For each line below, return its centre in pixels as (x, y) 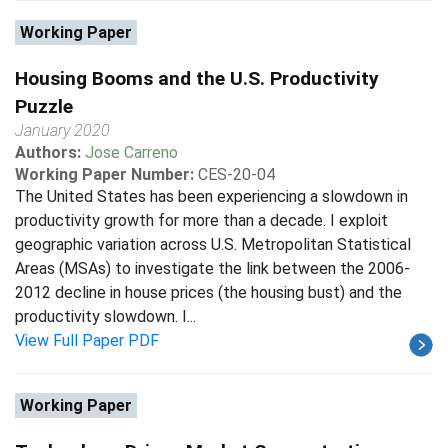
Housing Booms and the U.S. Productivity (197, 78)
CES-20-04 (236, 174)
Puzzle (44, 106)
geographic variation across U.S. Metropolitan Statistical (213, 244)
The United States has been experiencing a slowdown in (211, 196)
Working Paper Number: (104, 174)
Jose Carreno (131, 152)
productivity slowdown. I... (105, 316)
